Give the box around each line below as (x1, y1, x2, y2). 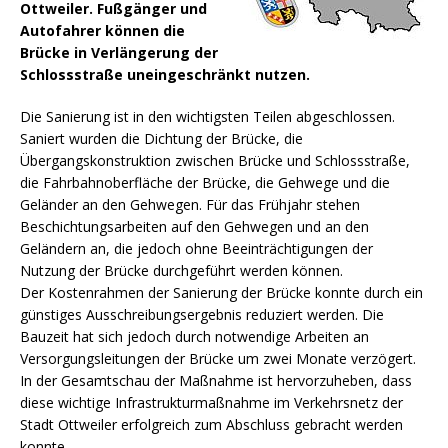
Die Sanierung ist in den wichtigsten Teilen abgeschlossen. (20, 107, 395, 127)
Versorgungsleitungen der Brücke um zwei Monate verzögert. (20, 349, 416, 369)
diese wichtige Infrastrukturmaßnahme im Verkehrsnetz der (20, 393, 403, 413)
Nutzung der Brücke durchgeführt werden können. (20, 261, 343, 281)
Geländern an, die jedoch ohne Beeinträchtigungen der (20, 239, 373, 259)
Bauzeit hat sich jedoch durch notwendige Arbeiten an (20, 327, 369, 347)
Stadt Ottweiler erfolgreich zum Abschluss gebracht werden (20, 415, 403, 435)
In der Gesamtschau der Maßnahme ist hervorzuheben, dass (20, 371, 412, 391)
